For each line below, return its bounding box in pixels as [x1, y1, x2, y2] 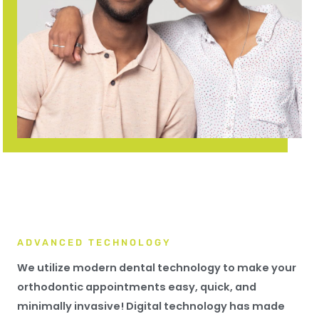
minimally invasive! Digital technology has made [17, 298, 285, 313]
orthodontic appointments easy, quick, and [17, 279, 256, 294]
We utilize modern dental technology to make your [17, 260, 296, 275]
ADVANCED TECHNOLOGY [17, 236, 172, 248]
